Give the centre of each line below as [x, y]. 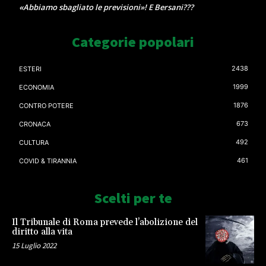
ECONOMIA [37, 87]
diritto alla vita [42, 232]
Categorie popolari [133, 42]
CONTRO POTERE [46, 105]
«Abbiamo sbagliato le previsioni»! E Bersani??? [106, 7]
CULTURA [34, 142]
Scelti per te [133, 198]
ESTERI [30, 69]
